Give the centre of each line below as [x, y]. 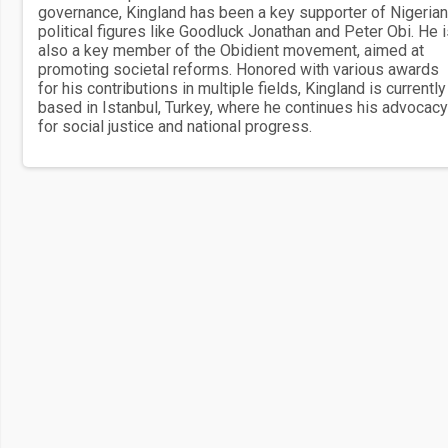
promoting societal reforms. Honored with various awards [238, 69]
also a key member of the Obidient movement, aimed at [231, 50]
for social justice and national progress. [175, 126]
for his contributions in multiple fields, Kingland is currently [242, 88]
